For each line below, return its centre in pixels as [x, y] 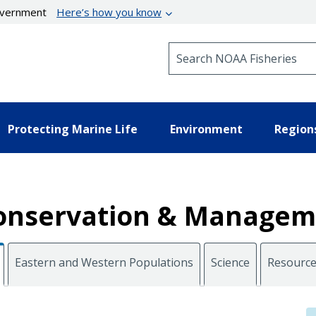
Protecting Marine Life [73, 129]
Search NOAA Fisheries [225, 48]
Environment [206, 129]
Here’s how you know [109, 12]
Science [230, 262]
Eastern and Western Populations [104, 262]
